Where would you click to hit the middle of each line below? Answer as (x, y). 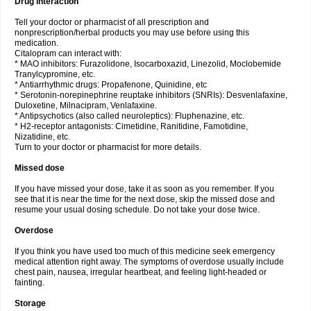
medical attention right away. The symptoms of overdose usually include (149, 262)
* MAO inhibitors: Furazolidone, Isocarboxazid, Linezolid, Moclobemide (148, 64)
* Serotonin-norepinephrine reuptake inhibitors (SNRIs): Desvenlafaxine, (151, 95)
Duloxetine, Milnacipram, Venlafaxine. (86, 106)
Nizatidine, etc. (42, 137)
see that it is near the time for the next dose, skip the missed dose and (145, 199)
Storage (30, 303)
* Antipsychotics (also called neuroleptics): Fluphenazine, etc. (129, 116)
